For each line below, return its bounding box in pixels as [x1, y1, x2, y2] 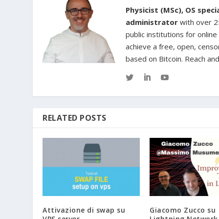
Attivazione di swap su [43, 205, 126, 215]
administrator [126, 17, 178, 27]
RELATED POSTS [43, 112, 107, 123]
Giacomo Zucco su [150, 205, 216, 215]
